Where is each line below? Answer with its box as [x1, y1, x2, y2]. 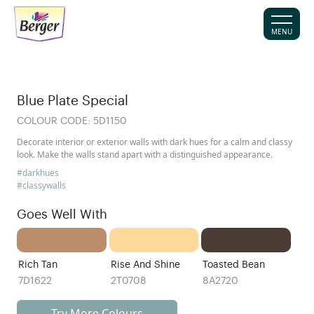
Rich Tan [18, 259, 57, 270]
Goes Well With [17, 208, 107, 221]
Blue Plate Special [17, 95, 128, 107]
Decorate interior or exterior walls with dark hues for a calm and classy [17, 136, 292, 148]
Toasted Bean [203, 259, 266, 270]
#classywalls [17, 179, 66, 191]
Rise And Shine [110, 259, 180, 270]
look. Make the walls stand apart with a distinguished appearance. [17, 149, 273, 161]
